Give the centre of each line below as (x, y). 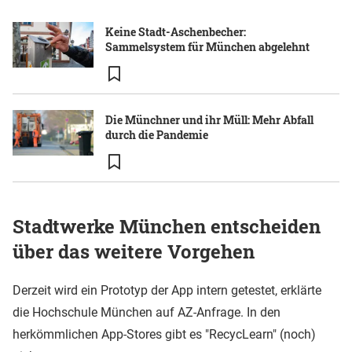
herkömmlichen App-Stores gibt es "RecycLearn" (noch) (164, 334)
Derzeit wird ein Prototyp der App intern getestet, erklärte (167, 290)
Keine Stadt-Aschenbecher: (176, 31)
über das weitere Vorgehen (134, 251)
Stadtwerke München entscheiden (167, 226)
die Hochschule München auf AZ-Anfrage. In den (147, 312)
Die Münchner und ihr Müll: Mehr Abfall (209, 119)
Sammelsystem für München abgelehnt (207, 46)
